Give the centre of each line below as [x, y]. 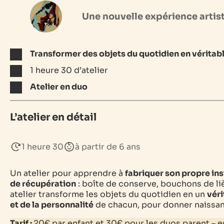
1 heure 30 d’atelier [69, 70]
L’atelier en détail [53, 117]
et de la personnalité [52, 204]
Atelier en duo [59, 86]
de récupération [43, 183]
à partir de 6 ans [108, 146]
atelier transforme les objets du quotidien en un [108, 194]
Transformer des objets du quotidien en [111, 53]
